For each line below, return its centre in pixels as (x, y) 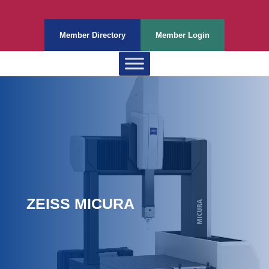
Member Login (183, 35)
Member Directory (92, 35)
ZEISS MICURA (80, 204)
